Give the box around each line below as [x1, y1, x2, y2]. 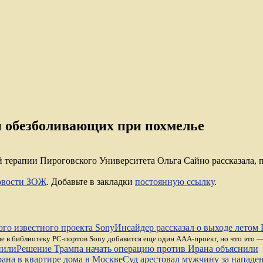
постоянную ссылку [135, 177, 214, 187]
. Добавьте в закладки [46, 177, 135, 187]
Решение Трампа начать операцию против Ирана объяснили [16, 243, 258, 254]
